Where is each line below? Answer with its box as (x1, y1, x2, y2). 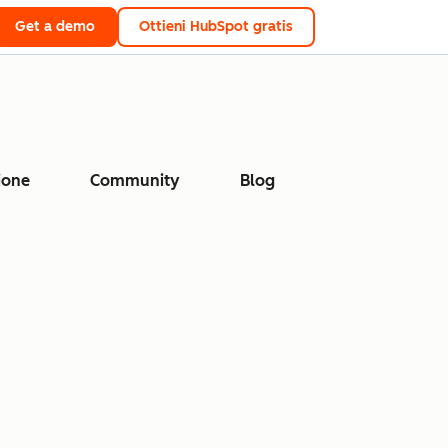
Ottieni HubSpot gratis (139, 18, 293, 35)
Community (90, 171, 180, 190)
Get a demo (15, 18, 95, 35)
